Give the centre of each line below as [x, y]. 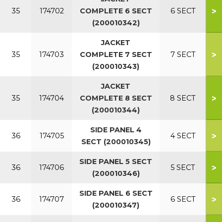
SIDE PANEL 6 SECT [116, 193]
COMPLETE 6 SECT [116, 11]
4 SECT [183, 136]
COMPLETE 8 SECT [116, 98]
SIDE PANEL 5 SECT [116, 162]
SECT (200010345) [116, 142]
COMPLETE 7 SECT [116, 55]
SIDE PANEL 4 [116, 130]
